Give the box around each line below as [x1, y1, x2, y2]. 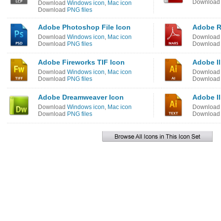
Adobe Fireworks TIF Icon [38, 58, 125, 66]
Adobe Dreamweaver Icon [38, 93, 124, 101]
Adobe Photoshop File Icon [38, 23, 131, 31]
